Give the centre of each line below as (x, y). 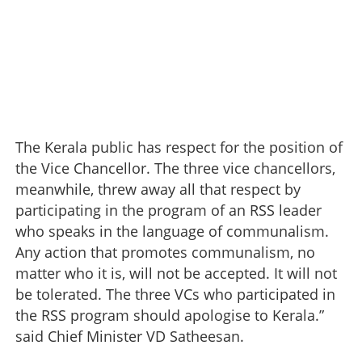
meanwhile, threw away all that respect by (158, 189)
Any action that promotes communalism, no (165, 252)
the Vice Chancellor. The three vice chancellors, (175, 168)
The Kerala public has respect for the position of (179, 147)
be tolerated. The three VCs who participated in (175, 294)
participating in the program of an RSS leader (168, 210)
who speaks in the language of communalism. (172, 231)
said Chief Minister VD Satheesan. (130, 336)
